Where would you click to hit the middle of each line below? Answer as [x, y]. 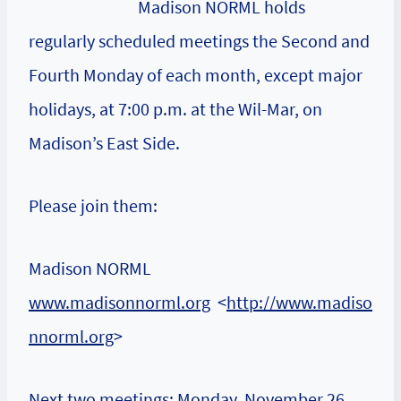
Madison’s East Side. [104, 143]
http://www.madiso [299, 302]
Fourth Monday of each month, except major [196, 75]
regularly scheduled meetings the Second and [199, 41]
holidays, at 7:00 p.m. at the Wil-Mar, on [175, 109]
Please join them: [93, 205]
